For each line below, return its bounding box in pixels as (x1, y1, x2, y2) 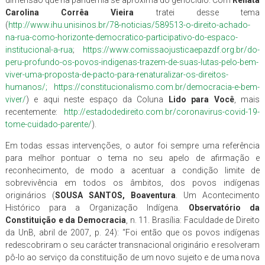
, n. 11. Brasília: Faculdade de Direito (125, 215, 260, 225)
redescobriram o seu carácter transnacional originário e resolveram (5, 240, 260, 250)
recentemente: (5, 106, 64, 117)
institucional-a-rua (5, 44, 73, 54)
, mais (234, 94, 260, 104)
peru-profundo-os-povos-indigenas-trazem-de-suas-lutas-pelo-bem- (5, 57, 258, 67)
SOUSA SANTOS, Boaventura (54, 190, 176, 200)
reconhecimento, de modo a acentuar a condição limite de (5, 165, 260, 175)
